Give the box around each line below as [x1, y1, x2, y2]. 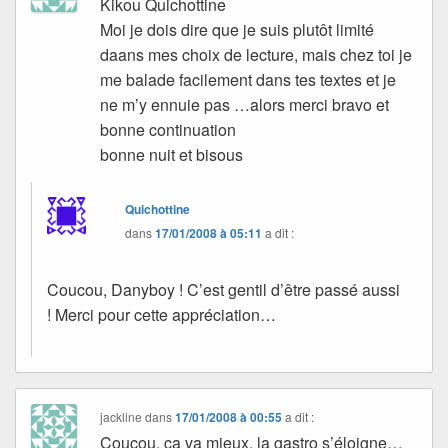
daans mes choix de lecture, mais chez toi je [100, 42, 413, 66]
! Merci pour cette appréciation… [47, 302, 276, 326]
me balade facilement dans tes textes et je [100, 67, 397, 91]
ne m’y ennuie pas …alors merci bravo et [100, 92, 390, 116]
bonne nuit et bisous [100, 142, 244, 166]
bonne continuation [100, 117, 237, 141]
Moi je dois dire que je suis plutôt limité [100, 17, 375, 41]
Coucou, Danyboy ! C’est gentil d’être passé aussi [47, 277, 400, 301]
